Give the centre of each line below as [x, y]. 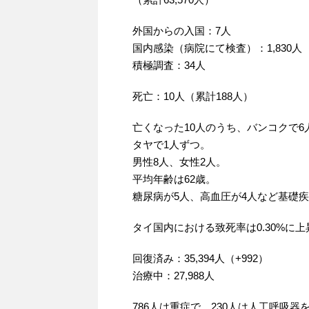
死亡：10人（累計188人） [193, 97]
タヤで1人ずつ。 [171, 145]
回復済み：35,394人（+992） [200, 259]
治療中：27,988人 [173, 276]
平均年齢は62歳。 [174, 179]
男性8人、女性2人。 [179, 162]
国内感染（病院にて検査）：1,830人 [217, 48]
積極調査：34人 [169, 66]
